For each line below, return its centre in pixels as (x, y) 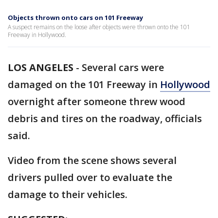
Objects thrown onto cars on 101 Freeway (75, 18)
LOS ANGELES (41, 67)
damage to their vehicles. (68, 194)
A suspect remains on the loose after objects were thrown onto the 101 (99, 27)
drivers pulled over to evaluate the (90, 177)
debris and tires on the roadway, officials (105, 118)
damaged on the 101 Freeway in (84, 84)
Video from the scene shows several (92, 160)
